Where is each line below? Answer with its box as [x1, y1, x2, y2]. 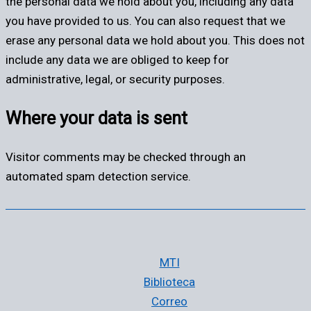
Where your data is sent [6, 108, 187, 129]
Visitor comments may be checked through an [6, 150, 246, 165]
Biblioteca [144, 275, 195, 289]
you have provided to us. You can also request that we [6, 14, 285, 28]
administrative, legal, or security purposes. [6, 72, 225, 87]
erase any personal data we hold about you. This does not [6, 33, 305, 48]
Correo [151, 294, 187, 308]
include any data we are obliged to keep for [6, 53, 229, 67]
